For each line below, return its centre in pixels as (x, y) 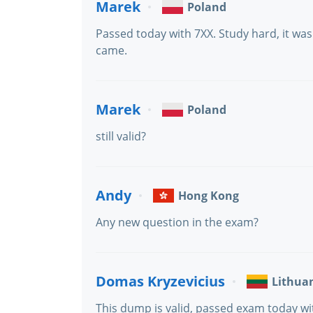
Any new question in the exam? (177, 222)
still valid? (121, 136)
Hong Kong (209, 196)
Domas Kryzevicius (160, 281)
